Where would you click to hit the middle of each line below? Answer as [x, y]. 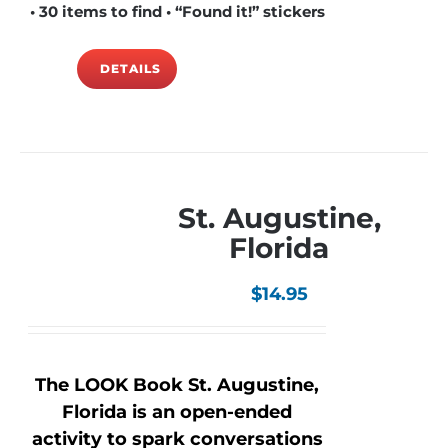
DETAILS [130, 68]
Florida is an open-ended [177, 412]
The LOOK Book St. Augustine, [177, 385]
